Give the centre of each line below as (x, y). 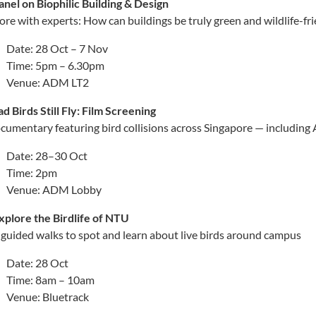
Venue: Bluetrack (48, 296)
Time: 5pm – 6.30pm (55, 65)
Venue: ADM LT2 (48, 82)
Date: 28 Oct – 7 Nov (57, 48)
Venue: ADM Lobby (54, 189)
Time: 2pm (32, 172)
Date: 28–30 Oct (47, 155)
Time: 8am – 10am (50, 279)
